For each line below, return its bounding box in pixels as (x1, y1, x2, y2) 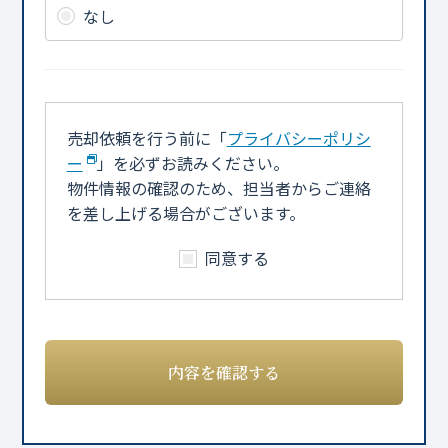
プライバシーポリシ (226, 125, 371, 150)
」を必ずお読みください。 (96, 150, 289, 175)
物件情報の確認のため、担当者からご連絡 (66, 175, 371, 200)
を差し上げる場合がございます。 (66, 200, 305, 225)
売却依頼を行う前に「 (66, 125, 227, 150)
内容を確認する (168, 360, 280, 384)
